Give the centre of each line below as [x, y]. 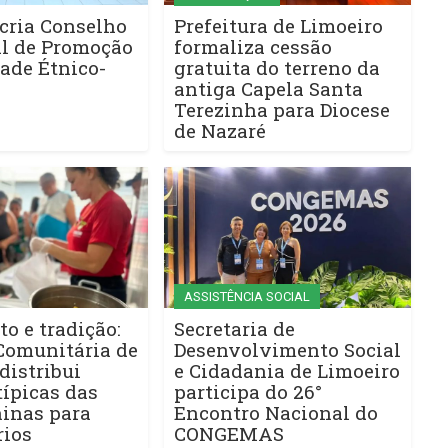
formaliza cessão [252, 46]
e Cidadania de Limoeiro [286, 370]
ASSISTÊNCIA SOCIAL [246, 296]
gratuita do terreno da [276, 67]
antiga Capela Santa [268, 88]
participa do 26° [247, 391]
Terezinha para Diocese [281, 109]
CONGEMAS [228, 433]
